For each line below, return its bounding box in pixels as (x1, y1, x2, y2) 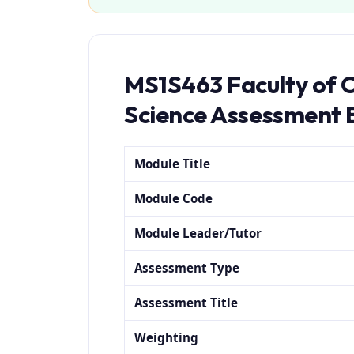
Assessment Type (134, 260, 240, 277)
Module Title (134, 156, 211, 172)
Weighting (134, 330, 199, 346)
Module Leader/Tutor (134, 225, 262, 242)
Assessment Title (134, 295, 239, 311)
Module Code (134, 190, 213, 207)
